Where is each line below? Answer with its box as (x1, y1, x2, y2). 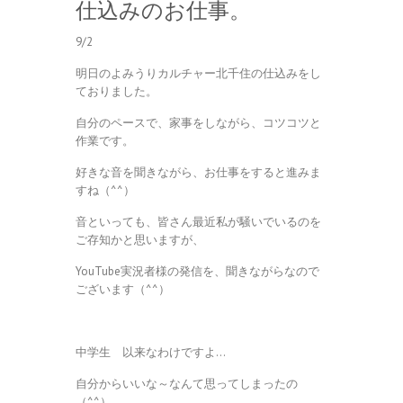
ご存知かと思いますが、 (76, 232, 204, 248)
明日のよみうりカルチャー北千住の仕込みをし (76, 66, 321, 82)
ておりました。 (76, 84, 157, 100)
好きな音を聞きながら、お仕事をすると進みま (76, 165, 321, 181)
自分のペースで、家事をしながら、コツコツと (76, 115, 321, 131)
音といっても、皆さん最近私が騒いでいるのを (76, 214, 321, 230)
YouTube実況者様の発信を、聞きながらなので (76, 264, 319, 280)
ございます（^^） (76, 282, 170, 298)
